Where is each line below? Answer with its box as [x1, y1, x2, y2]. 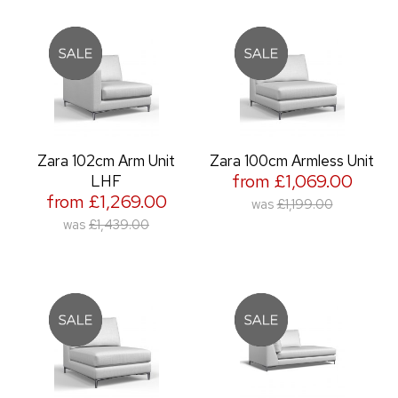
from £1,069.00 [231, 169, 353, 194]
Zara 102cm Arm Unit [37, 150, 175, 171]
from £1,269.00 [45, 189, 167, 214]
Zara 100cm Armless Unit [210, 150, 374, 171]
